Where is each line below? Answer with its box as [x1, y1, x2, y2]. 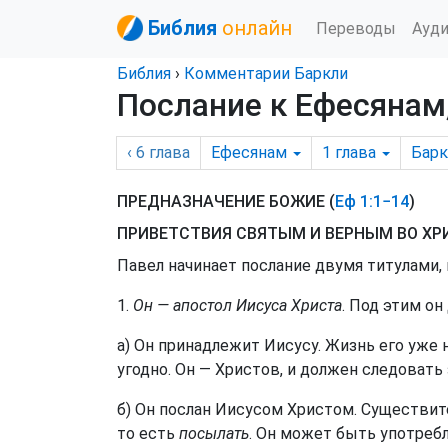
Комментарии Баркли [184, 64, 348, 83]
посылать [179, 424, 249, 443]
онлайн [222, 16, 292, 40]
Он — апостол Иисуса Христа [133, 296, 342, 315]
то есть [117, 424, 179, 443]
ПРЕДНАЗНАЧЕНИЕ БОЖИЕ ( [117, 192, 335, 211]
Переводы [316, 18, 396, 38]
